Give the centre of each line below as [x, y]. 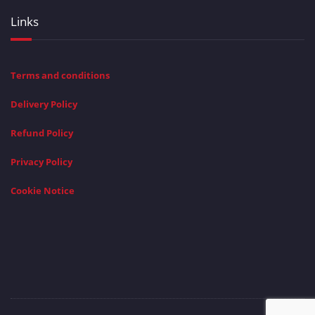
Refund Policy [42, 133]
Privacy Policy [41, 162]
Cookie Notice [43, 191]
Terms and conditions [60, 75]
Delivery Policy [44, 104]
